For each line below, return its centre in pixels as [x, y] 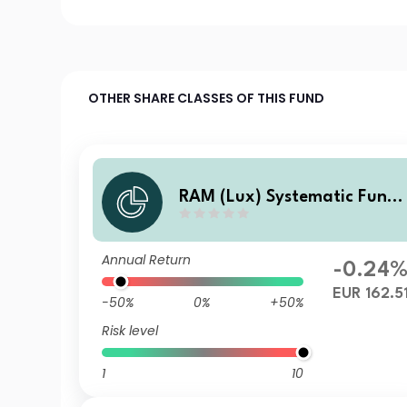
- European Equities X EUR [284, 219]
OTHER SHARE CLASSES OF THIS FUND [207, 98]
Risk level [130, 331]
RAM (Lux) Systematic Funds [292, 197]
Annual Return [147, 260]
